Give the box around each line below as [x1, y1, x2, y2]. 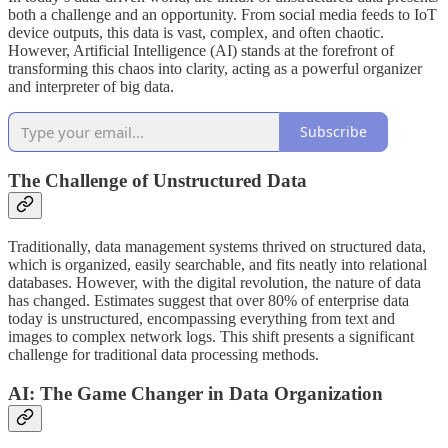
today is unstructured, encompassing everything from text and [8, 309, 395, 327]
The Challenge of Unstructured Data [8, 170, 307, 192]
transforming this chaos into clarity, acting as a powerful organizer [8, 59, 422, 77]
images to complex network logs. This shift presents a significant [8, 327, 414, 345]
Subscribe [300, 122, 367, 142]
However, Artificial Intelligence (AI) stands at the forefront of [8, 41, 394, 59]
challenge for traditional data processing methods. [8, 345, 319, 363]
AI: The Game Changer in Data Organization [8, 382, 383, 404]
